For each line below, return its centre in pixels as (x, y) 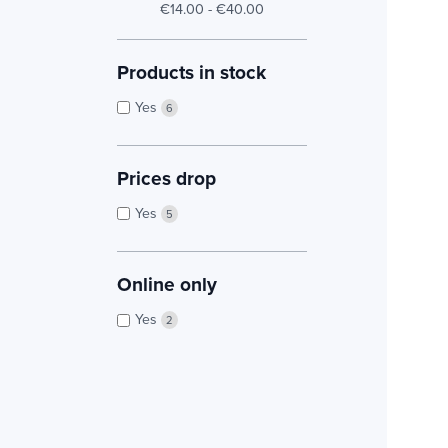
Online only (167, 284)
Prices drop (166, 178)
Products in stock (191, 72)
